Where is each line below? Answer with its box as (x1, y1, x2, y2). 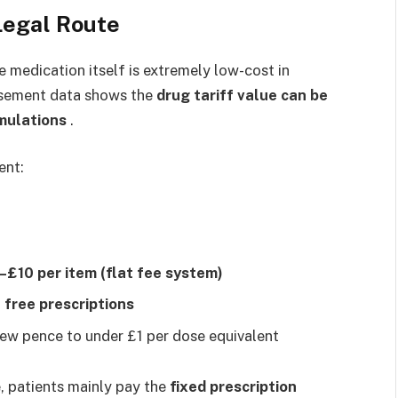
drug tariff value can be (156, 85, 328, 104)
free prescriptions (4, 295, 134, 314)
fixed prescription (170, 378, 297, 396)
